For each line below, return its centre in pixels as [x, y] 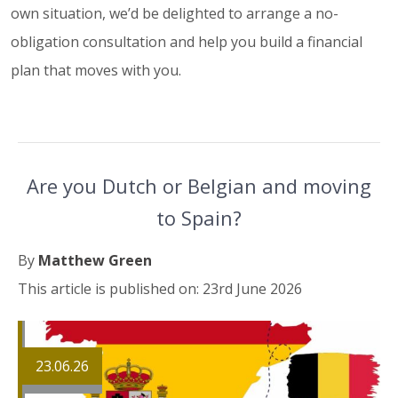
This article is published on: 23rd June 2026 [160, 288]
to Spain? [199, 217]
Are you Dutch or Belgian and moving [199, 185]
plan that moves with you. [96, 70]
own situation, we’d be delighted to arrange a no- [175, 13]
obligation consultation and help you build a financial [187, 41]
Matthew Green [95, 260]
